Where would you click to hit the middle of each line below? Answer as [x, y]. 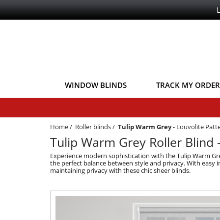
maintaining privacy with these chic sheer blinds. [120, 170]
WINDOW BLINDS [96, 85]
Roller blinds [93, 126]
